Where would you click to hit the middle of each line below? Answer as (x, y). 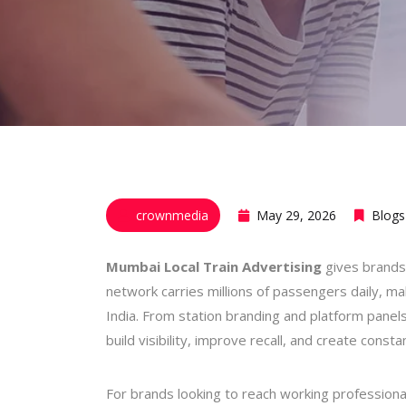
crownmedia (172, 215)
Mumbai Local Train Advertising (214, 266)
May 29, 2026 (295, 215)
